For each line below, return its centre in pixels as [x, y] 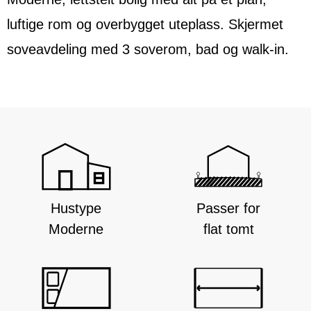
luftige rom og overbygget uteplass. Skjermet [145, 25]
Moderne [76, 229]
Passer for [229, 209]
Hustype [76, 209]
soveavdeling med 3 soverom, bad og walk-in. [148, 50]
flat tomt [228, 229]
